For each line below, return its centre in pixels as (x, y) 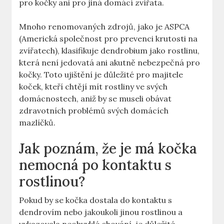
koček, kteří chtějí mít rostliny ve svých (93, 87)
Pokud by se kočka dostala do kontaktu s (96, 200)
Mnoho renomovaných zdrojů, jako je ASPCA (104, 27)
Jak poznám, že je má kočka (108, 149)
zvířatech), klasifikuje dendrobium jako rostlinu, (109, 51)
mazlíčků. (37, 123)
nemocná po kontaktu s (95, 165)
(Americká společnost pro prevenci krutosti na (108, 39)
